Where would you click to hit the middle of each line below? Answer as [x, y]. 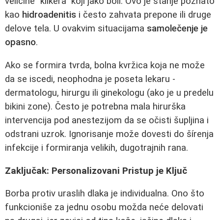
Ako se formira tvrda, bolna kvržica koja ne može [105, 65]
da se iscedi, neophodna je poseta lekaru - [90, 79]
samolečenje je [177, 29]
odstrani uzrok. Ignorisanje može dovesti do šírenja [109, 134]
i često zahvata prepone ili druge [144, 15]
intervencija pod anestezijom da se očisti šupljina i [107, 120]
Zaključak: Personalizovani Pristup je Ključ [96, 171]
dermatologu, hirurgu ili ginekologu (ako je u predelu [109, 93]
